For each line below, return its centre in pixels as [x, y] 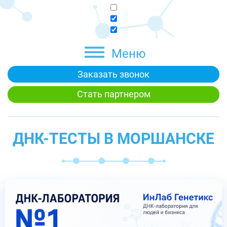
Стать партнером [113, 94]
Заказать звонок [113, 74]
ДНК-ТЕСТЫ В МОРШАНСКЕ [113, 138]
